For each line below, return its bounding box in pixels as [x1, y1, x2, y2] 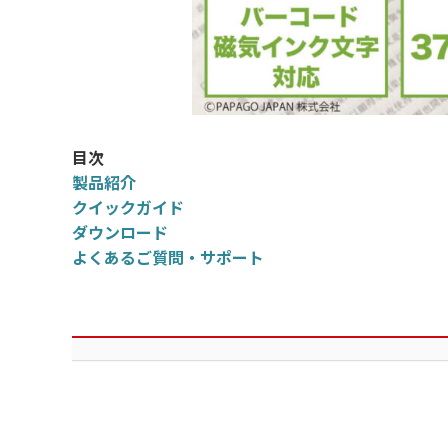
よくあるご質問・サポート [72, 245, 264, 269]
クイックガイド [72, 195, 184, 219]
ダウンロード [72, 220, 168, 244]
